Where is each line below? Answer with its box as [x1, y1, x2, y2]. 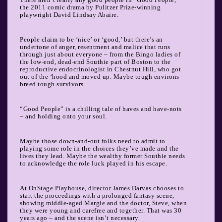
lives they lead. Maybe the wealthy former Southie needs [20, 152, 185, 160]
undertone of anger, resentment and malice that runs [20, 43, 170, 51]
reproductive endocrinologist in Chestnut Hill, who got [20, 65, 181, 73]
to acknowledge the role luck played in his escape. [20, 159, 167, 167]
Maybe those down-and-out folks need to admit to [20, 137, 166, 145]
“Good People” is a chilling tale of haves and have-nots [20, 105, 182, 112]
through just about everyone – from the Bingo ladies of [20, 50, 180, 58]
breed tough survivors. [20, 80, 85, 88]
